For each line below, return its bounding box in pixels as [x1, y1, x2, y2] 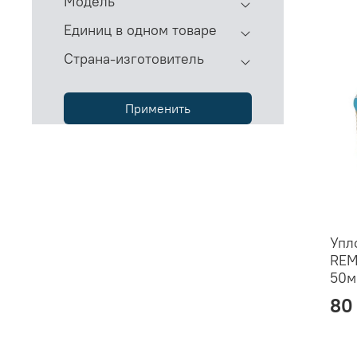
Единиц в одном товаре [64, 20, 217, 39]
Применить [124, 100, 190, 116]
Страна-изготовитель [64, 49, 204, 68]
